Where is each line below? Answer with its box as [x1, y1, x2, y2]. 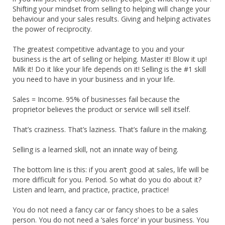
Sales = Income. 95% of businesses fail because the [13, 94, 180, 104]
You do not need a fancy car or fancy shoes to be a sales [13, 204, 198, 214]
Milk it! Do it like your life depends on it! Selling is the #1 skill [13, 64, 206, 74]
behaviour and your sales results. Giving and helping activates [13, 14, 211, 24]
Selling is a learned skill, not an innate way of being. [13, 144, 178, 154]
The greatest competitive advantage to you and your [13, 44, 184, 54]
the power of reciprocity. [13, 24, 92, 34]
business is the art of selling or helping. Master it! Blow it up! [13, 54, 207, 64]
